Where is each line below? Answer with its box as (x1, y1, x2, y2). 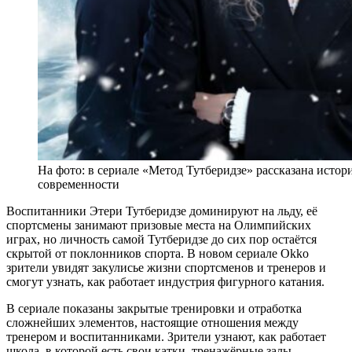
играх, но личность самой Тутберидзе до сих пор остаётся (6, 232, 317, 246)
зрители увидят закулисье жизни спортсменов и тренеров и (6, 260, 326, 274)
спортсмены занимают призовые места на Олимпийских (6, 218, 311, 232)
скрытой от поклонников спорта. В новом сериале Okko (6, 246, 309, 260)
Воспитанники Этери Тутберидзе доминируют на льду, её (6, 203, 317, 218)
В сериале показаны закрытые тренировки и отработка (6, 301, 302, 315)
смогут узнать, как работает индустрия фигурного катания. (6, 274, 324, 288)
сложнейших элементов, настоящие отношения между (6, 315, 299, 329)
